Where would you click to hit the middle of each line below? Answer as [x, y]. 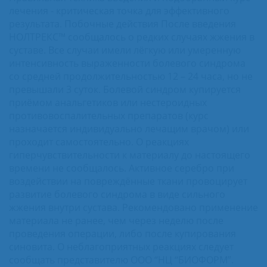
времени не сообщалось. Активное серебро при [122, 168]
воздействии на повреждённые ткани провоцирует [128, 181]
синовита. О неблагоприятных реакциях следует [121, 246]
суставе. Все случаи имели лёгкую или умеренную [125, 50]
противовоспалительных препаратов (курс [109, 115]
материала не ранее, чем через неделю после [116, 220]
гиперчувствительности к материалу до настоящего [130, 155]
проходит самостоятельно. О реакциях [99, 142]
